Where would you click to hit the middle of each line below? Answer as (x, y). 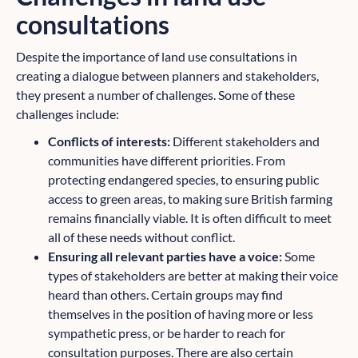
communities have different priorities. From (167, 161)
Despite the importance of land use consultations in (157, 57)
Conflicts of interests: (109, 141)
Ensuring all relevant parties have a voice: (165, 257)
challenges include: (68, 114)
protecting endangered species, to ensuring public (183, 180)
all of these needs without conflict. (141, 237)
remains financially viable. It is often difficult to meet (190, 218)
